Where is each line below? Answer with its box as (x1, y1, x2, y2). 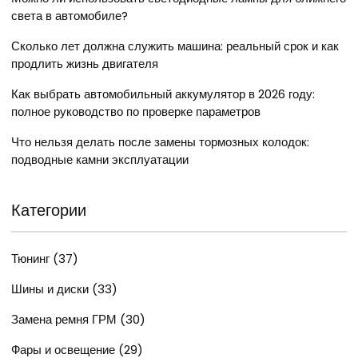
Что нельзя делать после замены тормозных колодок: (11, 133, 309, 150)
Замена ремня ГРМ (11, 310, 120, 328)
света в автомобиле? (11, 6, 128, 24)
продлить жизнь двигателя (11, 54, 158, 72)
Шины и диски (11, 280, 92, 297)
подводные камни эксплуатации (11, 150, 189, 168)
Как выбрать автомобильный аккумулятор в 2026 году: (11, 85, 315, 102)
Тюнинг (11, 249, 53, 267)
